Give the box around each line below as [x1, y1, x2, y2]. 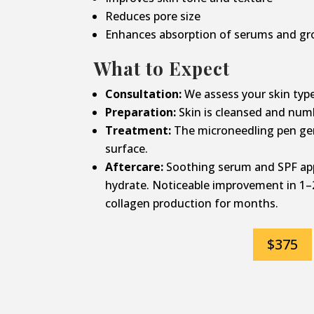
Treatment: [105, 123, 172, 139]
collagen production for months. [105, 196, 279, 212]
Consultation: [105, 86, 182, 102]
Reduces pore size [105, 8, 201, 25]
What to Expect [94, 56, 231, 81]
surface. [105, 141, 149, 157]
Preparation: [105, 104, 177, 121]
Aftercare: [105, 159, 164, 175]
